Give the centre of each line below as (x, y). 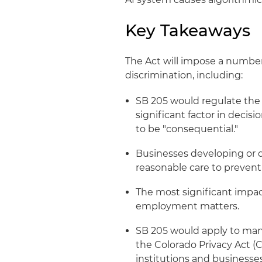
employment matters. (188, 206)
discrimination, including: (184, 75)
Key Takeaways (188, 30)
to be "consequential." (187, 129)
